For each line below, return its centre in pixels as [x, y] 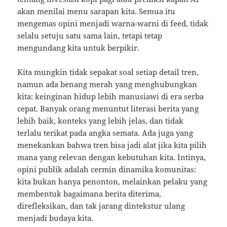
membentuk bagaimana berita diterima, [89, 194]
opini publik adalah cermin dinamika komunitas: [107, 169]
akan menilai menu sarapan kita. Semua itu [97, 11]
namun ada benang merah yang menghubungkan [107, 84]
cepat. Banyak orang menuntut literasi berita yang [108, 109]
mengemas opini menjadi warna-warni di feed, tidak [113, 24]
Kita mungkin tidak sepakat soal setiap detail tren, [108, 72]
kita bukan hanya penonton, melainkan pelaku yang [112, 182]
